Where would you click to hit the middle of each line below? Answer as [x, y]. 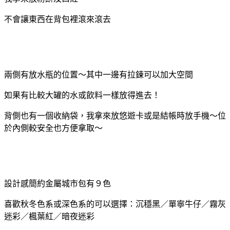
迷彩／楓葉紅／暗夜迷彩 [49, 216]
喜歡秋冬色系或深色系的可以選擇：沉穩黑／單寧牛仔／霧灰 [115, 204]
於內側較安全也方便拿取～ [53, 128]
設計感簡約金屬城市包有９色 [57, 183]
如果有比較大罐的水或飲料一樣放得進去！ [82, 95]
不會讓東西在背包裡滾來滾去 [57, 19]
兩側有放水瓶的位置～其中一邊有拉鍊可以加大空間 [99, 74]
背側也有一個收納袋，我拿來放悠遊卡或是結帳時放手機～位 [115, 116]
